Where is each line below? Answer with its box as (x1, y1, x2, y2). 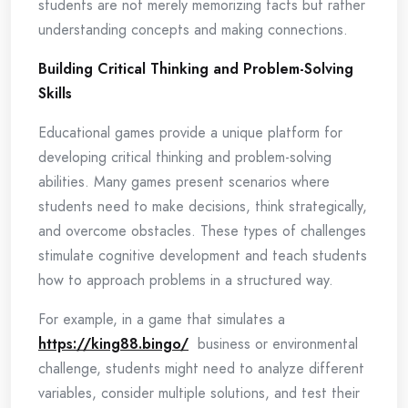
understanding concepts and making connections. (38, 19, 348, 40)
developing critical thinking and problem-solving (38, 147, 331, 168)
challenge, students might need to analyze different (38, 358, 364, 379)
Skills (38, 83, 72, 104)
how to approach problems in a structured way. (38, 270, 333, 291)
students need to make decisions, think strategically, (38, 196, 367, 217)
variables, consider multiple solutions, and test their (38, 382, 360, 403)
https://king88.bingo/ (38, 333, 189, 354)
